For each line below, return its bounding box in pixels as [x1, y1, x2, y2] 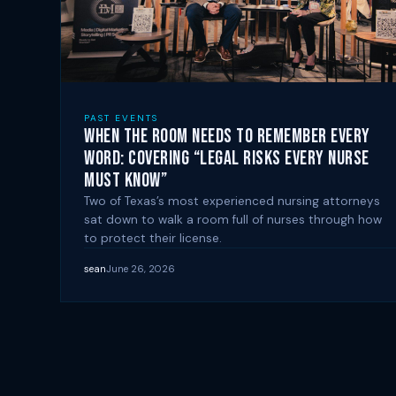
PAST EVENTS [84, 111, 158, 124]
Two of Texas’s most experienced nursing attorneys [84, 193, 380, 209]
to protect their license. [84, 230, 222, 246]
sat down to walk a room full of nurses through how [84, 211, 382, 227]
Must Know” [84, 168, 167, 193]
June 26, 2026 [106, 262, 175, 275]
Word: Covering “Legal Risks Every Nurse [84, 146, 369, 171]
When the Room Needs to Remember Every [84, 124, 370, 148]
